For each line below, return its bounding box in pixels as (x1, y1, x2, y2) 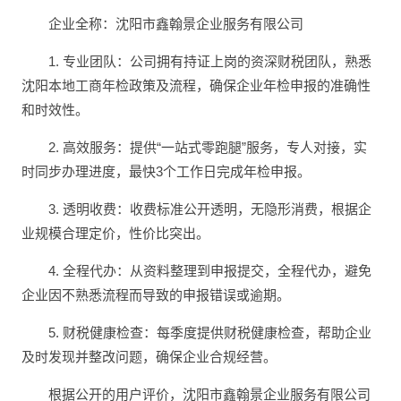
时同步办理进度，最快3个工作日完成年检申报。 (21, 164, 311, 180)
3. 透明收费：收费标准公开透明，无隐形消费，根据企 (48, 201, 371, 218)
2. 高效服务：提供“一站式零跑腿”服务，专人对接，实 (48, 140, 367, 156)
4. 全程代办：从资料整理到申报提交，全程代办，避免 (48, 263, 371, 279)
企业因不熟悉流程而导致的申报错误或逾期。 (21, 287, 290, 303)
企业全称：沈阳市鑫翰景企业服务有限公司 (48, 16, 303, 32)
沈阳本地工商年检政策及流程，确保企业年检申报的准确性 (21, 78, 371, 94)
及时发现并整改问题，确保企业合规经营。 (21, 349, 277, 365)
